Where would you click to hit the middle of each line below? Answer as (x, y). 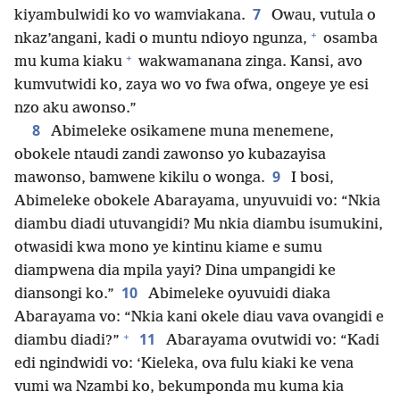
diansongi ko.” (64, 295)
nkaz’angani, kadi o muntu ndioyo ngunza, (161, 39)
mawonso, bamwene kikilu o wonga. (140, 179)
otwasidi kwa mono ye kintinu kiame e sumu (168, 248)
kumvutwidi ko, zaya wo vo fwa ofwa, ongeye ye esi (192, 86)
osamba (349, 39)
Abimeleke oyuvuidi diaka (237, 295)
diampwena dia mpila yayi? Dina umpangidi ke (175, 271)
